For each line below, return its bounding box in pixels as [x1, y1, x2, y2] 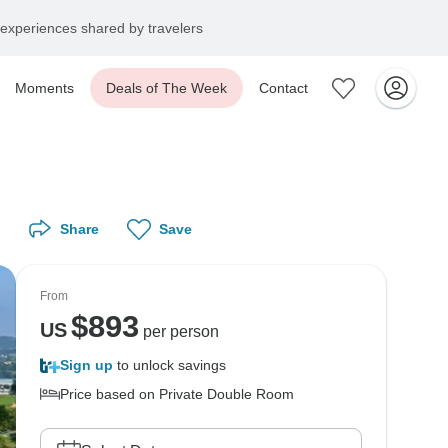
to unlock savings [113, 357, 226, 373]
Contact [259, 80, 308, 96]
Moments [15, 80, 74, 96]
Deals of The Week [106, 80, 227, 96]
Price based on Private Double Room [60, 386, 294, 402]
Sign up [60, 357, 113, 373]
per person [138, 323, 219, 340]
